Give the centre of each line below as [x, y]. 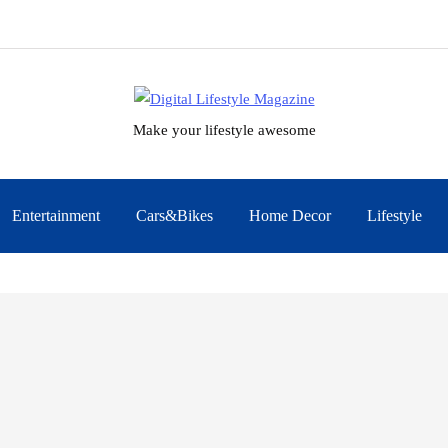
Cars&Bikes [174, 215]
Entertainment [56, 215]
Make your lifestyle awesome [224, 130]
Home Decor [290, 215]
